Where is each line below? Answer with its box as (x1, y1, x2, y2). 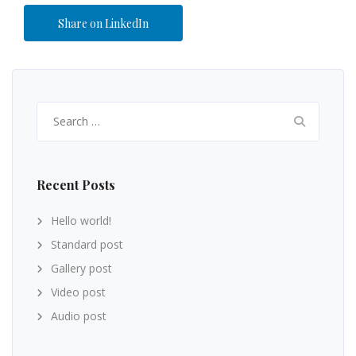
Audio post (51, 308, 106, 323)
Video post (51, 284, 106, 300)
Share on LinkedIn (58, 15, 149, 31)
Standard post (51, 236, 123, 252)
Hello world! (51, 212, 111, 228)
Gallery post (51, 260, 112, 276)
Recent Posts (37, 176, 115, 193)
